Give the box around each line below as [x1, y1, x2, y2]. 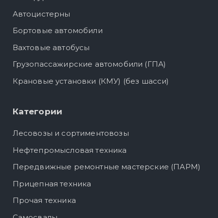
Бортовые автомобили [12, 26, 103, 36]
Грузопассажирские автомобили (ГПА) [12, 59, 166, 69]
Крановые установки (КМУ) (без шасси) [12, 76, 169, 86]
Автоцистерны [12, 9, 71, 18]
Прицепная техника [12, 179, 91, 188]
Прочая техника [12, 196, 76, 205]
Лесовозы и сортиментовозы [12, 128, 129, 138]
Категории [12, 107, 63, 117]
